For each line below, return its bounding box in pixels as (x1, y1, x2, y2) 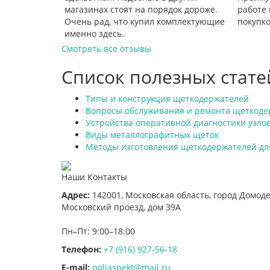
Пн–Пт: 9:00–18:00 (61, 225, 135, 237)
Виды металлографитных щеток (86, 128, 219, 140)
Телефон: (61, 243, 101, 255)
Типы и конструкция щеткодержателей (86, 92, 249, 104)
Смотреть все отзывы (61, 42, 151, 54)
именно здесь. (64, 27, 124, 39)
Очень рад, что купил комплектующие (64, 15, 225, 27)
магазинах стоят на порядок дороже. (64, 3, 218, 15)
